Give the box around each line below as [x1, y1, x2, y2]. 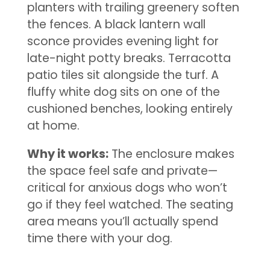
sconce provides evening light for [27, 33, 219, 49]
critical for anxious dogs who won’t [27, 180, 227, 196]
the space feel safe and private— [27, 163, 218, 180]
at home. [27, 117, 80, 134]
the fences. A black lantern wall [27, 16, 206, 33]
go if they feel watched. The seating [27, 196, 233, 213]
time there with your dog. [27, 230, 172, 247]
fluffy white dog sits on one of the [27, 83, 220, 100]
